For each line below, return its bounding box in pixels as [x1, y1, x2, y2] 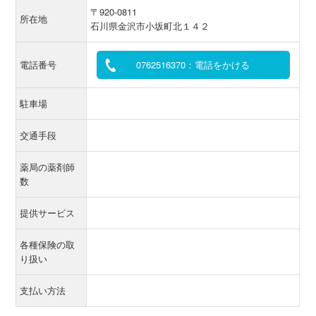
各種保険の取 [20, 238, 75, 251]
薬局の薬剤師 [20, 160, 75, 174]
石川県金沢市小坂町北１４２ [90, 19, 210, 32]
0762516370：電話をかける [136, 58, 250, 71]
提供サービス [20, 206, 75, 219]
